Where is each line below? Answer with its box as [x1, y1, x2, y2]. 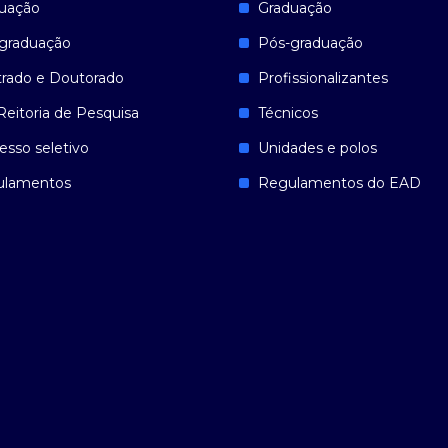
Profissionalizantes [258, 69, 388, 87]
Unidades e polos [258, 139, 377, 157]
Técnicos [258, 104, 318, 122]
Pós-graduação [258, 34, 363, 52]
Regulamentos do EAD [258, 174, 421, 192]
